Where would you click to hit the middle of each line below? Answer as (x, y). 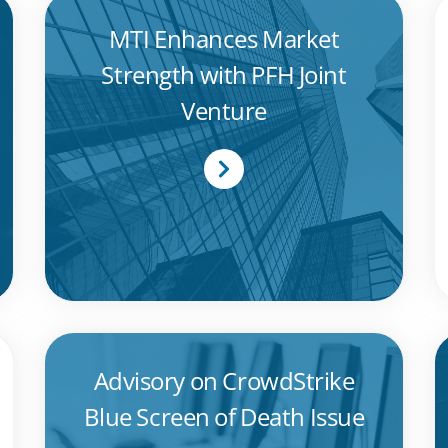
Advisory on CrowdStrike (224, 381)
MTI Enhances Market (224, 39)
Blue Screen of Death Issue (224, 417)
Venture (224, 111)
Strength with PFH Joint (224, 75)
